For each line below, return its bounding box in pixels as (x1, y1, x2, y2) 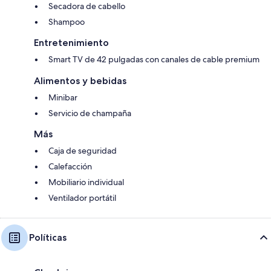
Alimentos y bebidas (34, 74, 126, 87)
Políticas (29, 231, 67, 243)
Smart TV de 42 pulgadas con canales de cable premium (48, 53, 260, 65)
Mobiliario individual (48, 176, 124, 188)
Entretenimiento (34, 36, 109, 48)
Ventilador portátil (48, 192, 116, 203)
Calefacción (48, 160, 92, 172)
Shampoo (48, 16, 85, 27)
